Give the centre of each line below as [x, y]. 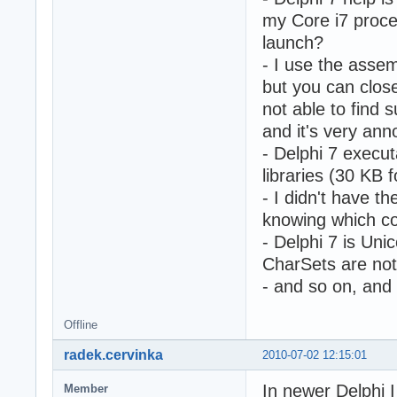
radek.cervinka [113, 354]
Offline [81, 324]
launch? [293, 42]
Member [86, 388]
